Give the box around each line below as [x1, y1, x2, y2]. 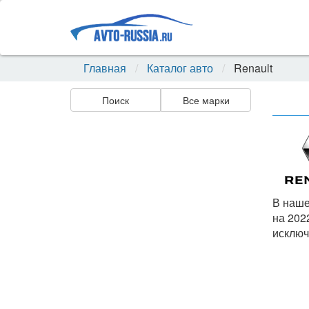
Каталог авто [147, 60, 213, 76]
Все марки [182, 93, 230, 107]
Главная [83, 60, 126, 76]
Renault [231, 60, 272, 76]
